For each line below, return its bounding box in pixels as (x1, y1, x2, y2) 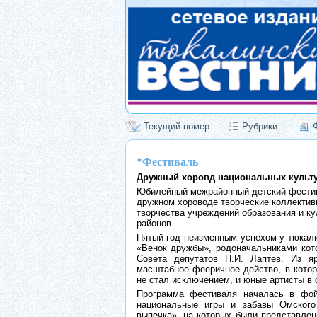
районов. (136, 218, 174, 229)
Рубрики (241, 121, 277, 132)
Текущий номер (140, 121, 209, 132)
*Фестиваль (136, 156, 198, 168)
